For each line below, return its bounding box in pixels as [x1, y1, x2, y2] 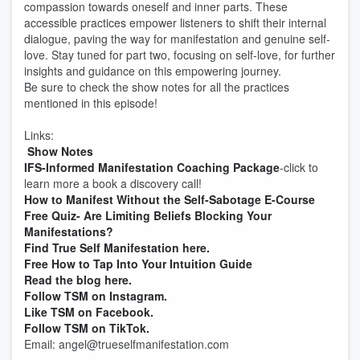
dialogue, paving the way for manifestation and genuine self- [24, 31, 330, 47]
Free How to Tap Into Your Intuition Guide [24, 256, 252, 272]
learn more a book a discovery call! [24, 175, 202, 191]
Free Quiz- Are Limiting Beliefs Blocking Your [24, 207, 272, 223]
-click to [280, 159, 318, 175]
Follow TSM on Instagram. [24, 288, 167, 304]
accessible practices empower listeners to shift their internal [24, 14, 326, 31]
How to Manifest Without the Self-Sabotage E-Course [24, 191, 315, 207]
